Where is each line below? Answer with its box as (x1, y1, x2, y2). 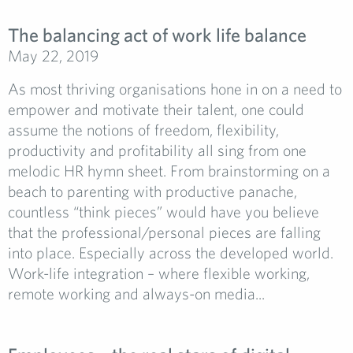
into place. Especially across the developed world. (8, 243, 333, 262)
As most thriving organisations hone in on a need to (8, 80, 342, 98)
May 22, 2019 (8, 46, 98, 65)
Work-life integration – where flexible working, (8, 264, 310, 282)
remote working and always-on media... (8, 284, 265, 303)
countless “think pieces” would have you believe (8, 203, 319, 221)
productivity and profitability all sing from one (8, 141, 307, 159)
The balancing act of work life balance (8, 24, 307, 46)
